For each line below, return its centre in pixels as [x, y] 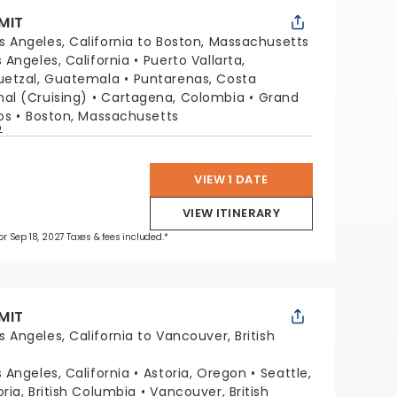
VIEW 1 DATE [231, 179]
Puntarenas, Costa [195, 79]
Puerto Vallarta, [194, 60]
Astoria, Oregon [195, 373]
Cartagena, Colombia [173, 97]
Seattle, [286, 373]
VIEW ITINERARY [231, 213]
